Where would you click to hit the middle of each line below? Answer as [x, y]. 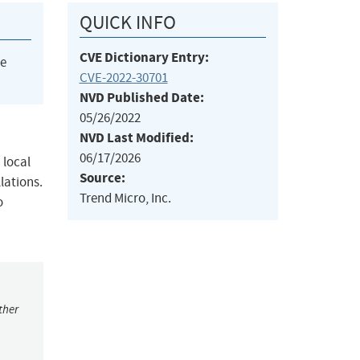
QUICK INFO [127, 23]
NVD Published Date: [141, 98]
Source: [102, 178]
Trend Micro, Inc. [125, 198]
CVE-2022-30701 [123, 78]
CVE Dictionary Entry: [144, 58]
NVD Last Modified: [136, 138]
